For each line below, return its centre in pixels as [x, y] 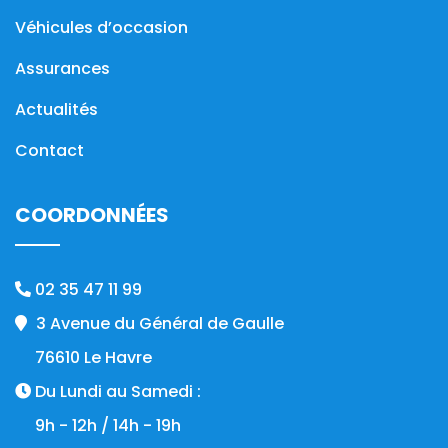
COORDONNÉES [92, 215]
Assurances [62, 68]
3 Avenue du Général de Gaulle [158, 323]
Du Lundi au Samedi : [116, 391]
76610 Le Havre [93, 357]
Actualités [56, 109]
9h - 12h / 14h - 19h [108, 425]
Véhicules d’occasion [101, 27]
